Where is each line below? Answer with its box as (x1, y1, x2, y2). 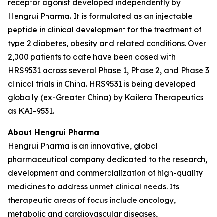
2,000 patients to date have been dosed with (8, 52, 176, 62)
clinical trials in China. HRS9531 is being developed (8, 79, 196, 89)
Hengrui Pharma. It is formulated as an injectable (8, 11, 193, 21)
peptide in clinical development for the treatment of (8, 25, 201, 34)
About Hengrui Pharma (8, 127, 99, 137)
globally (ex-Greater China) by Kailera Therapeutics (8, 93, 203, 102)
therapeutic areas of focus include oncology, (8, 195, 176, 205)
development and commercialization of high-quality (8, 168, 203, 178)
